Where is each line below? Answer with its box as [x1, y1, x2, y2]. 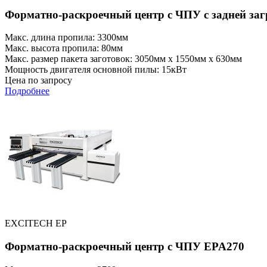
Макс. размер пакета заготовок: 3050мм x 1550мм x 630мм [5, 54, 242, 64]
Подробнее [5, 86, 49, 97]
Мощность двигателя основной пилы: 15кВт [5, 64, 187, 75]
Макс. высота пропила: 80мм [5, 43, 123, 54]
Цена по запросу [5, 75, 72, 86]
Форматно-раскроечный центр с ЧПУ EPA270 [5, 240, 244, 253]
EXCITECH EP [5, 218, 67, 229]
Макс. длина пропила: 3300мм [5, 32, 128, 43]
